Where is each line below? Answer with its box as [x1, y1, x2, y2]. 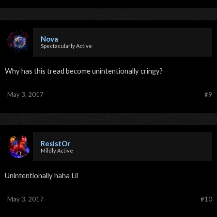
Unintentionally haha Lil [5, 171, 78, 180]
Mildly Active [41, 147, 73, 154]
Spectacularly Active [41, 42, 92, 49]
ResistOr [41, 139, 70, 148]
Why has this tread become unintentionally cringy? [5, 66, 163, 75]
